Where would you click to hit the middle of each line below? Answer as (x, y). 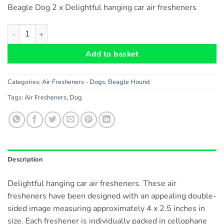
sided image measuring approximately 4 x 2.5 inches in (106, 209)
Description (25, 160)
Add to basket (112, 54)
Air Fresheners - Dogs (73, 82)
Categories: (25, 82)
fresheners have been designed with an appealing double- (112, 196)
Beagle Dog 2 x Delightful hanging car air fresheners (102, 7)
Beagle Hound (129, 82)
